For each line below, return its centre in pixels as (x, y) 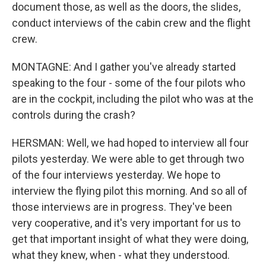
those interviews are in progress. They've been (122, 207)
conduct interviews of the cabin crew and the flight (131, 23)
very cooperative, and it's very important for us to (126, 223)
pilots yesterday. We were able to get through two (128, 159)
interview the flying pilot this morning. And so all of (130, 191)
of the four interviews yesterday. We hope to (116, 175)
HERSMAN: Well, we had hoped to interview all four (130, 143)
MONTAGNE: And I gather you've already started (124, 67)
